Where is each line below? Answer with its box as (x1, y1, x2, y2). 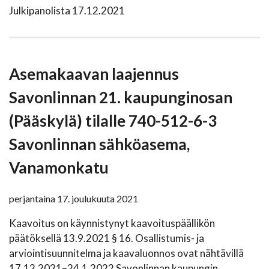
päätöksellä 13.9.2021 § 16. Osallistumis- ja (9, 232, 204, 245)
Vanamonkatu (9, 158, 109, 178)
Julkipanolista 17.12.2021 (9, 4, 125, 17)
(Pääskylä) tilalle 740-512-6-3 (9, 111, 217, 131)
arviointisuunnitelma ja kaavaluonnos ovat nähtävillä (9, 247, 244, 260)
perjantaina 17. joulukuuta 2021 (9, 193, 138, 205)
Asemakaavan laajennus (9, 64, 179, 84)
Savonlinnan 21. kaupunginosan (9, 88, 232, 107)
